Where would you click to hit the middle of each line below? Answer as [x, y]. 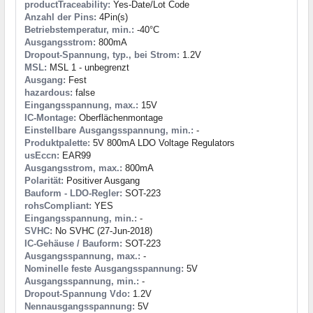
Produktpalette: [57, 143]
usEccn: [42, 156]
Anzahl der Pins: [60, 17]
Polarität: [44, 181]
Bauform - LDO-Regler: [73, 194]
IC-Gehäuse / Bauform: [73, 244]
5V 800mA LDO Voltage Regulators [162, 143]
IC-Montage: [50, 118]
